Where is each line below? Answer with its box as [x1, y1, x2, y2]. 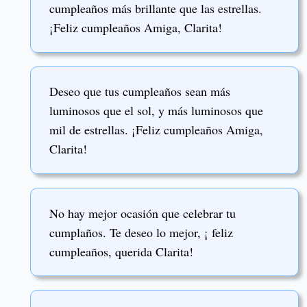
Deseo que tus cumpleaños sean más [49, 83, 230, 100]
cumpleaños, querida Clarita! [49, 243, 197, 260]
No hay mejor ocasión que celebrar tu [49, 204, 236, 221]
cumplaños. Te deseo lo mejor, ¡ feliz [49, 223, 233, 241]
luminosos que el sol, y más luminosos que [49, 102, 263, 119]
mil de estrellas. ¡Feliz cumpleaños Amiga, [49, 121, 263, 138]
